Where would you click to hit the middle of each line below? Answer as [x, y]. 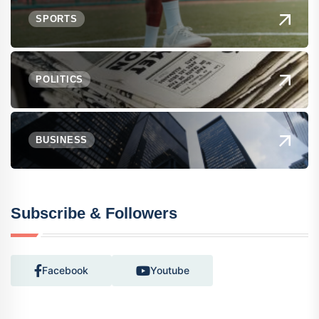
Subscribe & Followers [94, 213]
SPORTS [57, 19]
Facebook [65, 270]
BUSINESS [62, 140]
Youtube [169, 270]
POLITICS [60, 79]
